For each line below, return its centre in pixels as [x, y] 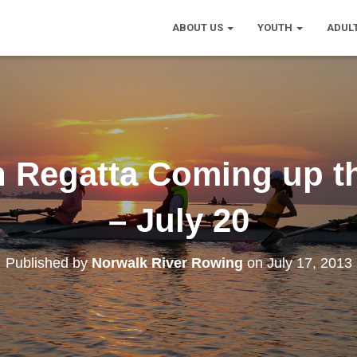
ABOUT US [198, 27]
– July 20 [178, 220]
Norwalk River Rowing [167, 263]
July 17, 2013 [309, 263]
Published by [48, 263]
